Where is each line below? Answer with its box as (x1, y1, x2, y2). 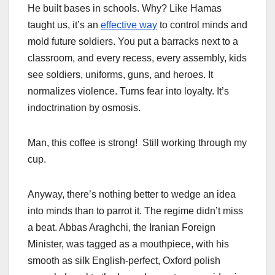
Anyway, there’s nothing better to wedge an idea (28, 189, 236, 200)
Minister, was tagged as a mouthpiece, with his (28, 239, 229, 250)
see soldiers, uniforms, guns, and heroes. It (28, 69, 213, 80)
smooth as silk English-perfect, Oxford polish (28, 255, 220, 266)
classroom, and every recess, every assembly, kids (28, 53, 247, 64)
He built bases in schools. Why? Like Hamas (28, 3, 222, 14)
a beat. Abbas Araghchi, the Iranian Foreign (28, 222, 215, 233)
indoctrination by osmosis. (28, 103, 141, 114)
